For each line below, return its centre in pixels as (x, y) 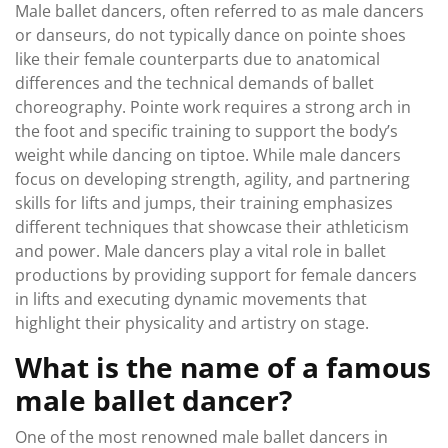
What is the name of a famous (223, 367)
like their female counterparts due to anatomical (197, 59)
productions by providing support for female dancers (216, 275)
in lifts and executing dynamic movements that (191, 299)
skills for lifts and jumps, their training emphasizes (204, 203)
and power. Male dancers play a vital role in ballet (200, 251)
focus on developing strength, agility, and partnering (212, 179)
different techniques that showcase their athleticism (212, 227)
